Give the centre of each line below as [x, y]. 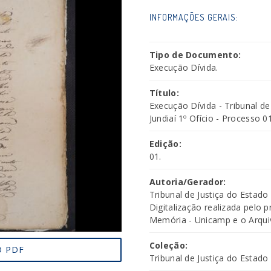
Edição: [165, 144]
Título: [164, 93]
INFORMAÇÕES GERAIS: [194, 17]
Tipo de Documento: [195, 55]
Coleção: [168, 245]
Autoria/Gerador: [188, 182]
